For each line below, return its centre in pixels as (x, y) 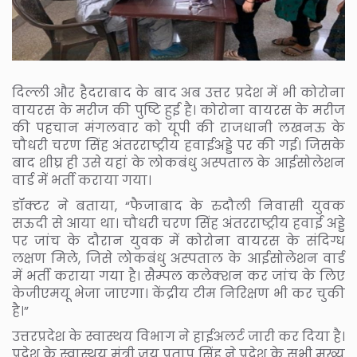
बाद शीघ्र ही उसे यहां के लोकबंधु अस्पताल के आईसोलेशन (178, 163)
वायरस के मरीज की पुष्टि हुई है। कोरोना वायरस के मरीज (178, 110)
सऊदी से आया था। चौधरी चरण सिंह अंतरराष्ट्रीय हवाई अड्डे (178, 223)
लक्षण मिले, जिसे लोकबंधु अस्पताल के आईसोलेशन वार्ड (178, 258)
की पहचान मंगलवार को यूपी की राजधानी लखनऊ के (178, 127)
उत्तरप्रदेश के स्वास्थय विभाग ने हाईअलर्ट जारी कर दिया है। (178, 336)
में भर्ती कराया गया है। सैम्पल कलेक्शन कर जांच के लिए (178, 276)
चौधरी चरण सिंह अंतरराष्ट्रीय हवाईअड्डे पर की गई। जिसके (178, 145)
